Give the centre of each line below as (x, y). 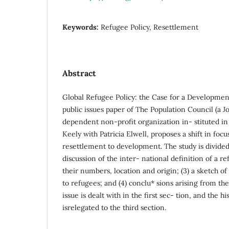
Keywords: (82, 27)
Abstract (79, 73)
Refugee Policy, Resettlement (150, 27)
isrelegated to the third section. (114, 207)
